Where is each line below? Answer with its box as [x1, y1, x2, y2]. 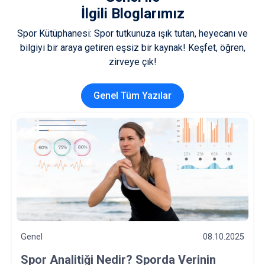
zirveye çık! [108, 56, 157, 67]
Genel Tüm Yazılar [93, 90, 172, 101]
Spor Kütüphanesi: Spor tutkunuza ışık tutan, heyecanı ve [17, 28, 248, 39]
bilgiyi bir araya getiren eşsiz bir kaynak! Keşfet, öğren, [20, 42, 245, 53]
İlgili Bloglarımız [80, 5, 185, 22]
